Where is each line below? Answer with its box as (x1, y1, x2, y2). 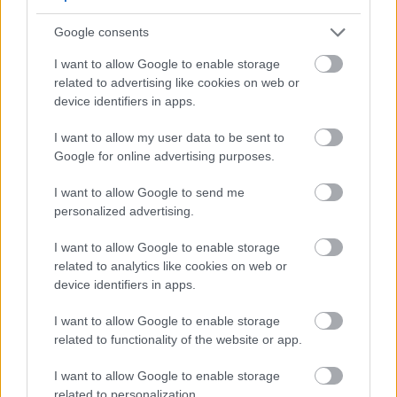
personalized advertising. (54, 203, 194, 218)
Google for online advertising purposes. (54, 148, 275, 163)
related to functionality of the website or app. (54, 331, 302, 346)
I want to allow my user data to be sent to (54, 129, 284, 144)
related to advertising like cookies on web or (54, 74, 300, 90)
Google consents (54, 25, 149, 39)
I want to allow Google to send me (54, 184, 245, 199)
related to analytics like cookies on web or (54, 258, 287, 273)
